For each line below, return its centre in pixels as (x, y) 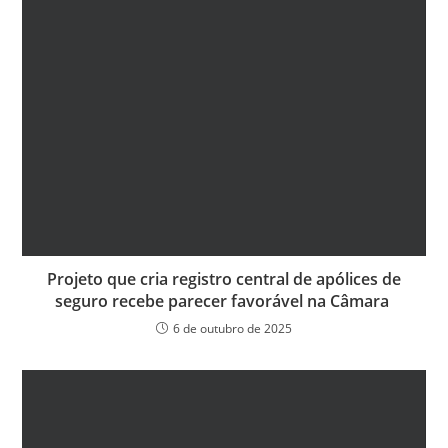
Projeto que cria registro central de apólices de (224, 279)
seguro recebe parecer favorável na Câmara (224, 301)
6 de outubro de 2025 (232, 329)
